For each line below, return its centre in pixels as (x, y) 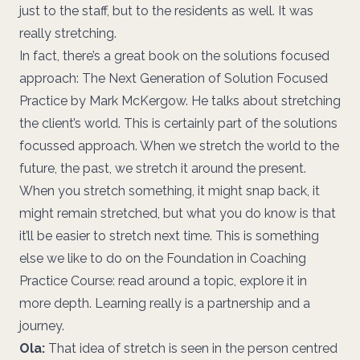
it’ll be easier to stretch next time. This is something (169, 235)
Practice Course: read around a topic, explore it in (163, 280)
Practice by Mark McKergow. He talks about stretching (180, 100)
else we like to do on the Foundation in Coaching (163, 258)
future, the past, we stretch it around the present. (163, 168)
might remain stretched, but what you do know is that (178, 213)
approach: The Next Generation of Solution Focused (174, 78)
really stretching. (68, 33)
